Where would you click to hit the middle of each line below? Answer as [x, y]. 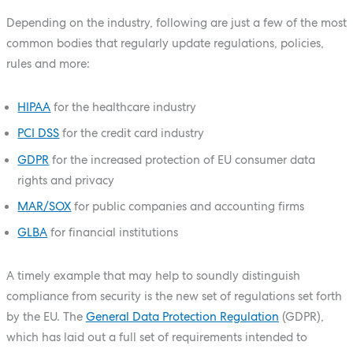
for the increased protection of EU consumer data [182, 159]
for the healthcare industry [124, 107]
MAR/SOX [45, 206]
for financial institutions [113, 232]
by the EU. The [46, 317]
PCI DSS [39, 133]
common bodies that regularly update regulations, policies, [165, 43]
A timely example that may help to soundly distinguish [153, 276]
